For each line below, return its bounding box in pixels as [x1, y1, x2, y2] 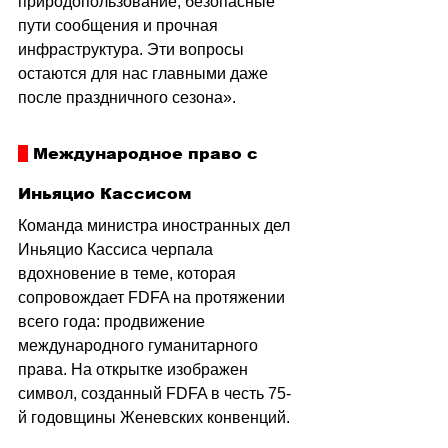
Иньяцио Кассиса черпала [18, 240, 217, 258]
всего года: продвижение [18, 312, 209, 330]
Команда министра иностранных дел [18, 216, 298, 234]
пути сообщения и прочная [18, 16, 222, 34]
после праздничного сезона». [18, 88, 236, 106]
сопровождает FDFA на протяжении [18, 288, 289, 306]
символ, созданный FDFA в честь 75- [18, 384, 291, 402]
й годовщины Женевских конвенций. [18, 408, 294, 426]
